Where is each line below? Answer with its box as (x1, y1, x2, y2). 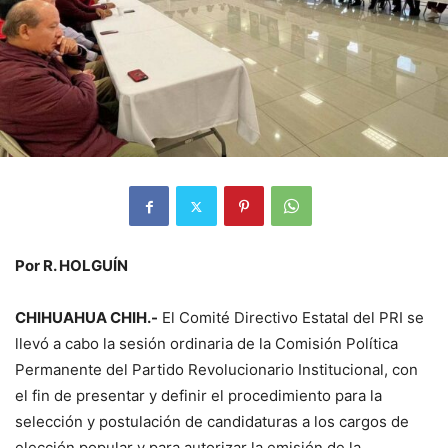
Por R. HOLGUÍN (15, 256, 128, 276)
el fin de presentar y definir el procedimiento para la (15, 386, 382, 406)
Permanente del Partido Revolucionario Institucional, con (15, 360, 418, 380)
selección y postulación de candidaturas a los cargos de (15, 412, 409, 432)
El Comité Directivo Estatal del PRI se (158, 308, 424, 328)
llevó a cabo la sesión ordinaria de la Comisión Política (15, 334, 398, 354)
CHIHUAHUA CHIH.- (15, 308, 158, 328)
